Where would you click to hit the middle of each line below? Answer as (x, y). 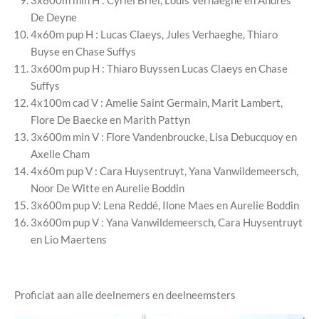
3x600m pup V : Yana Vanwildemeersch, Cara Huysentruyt (166, 223)
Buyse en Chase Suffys (83, 52)
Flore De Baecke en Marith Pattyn (110, 120)
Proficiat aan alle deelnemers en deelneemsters (125, 295)
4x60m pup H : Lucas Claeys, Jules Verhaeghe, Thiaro (154, 35)
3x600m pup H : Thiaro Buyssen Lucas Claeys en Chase (159, 69)
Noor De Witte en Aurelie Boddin (107, 188)
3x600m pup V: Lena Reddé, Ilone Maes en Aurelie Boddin (164, 205)
